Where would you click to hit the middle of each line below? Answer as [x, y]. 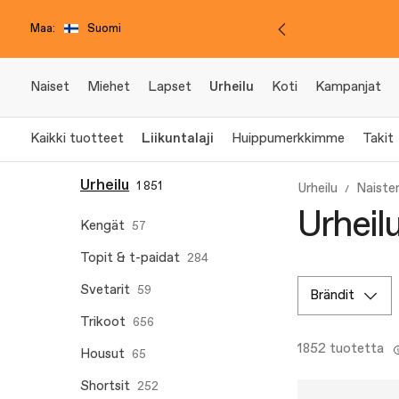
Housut [102, 354]
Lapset [170, 87]
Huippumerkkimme [288, 139]
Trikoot [103, 322]
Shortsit [105, 387]
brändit [337, 296]
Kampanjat [348, 87]
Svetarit [105, 290]
